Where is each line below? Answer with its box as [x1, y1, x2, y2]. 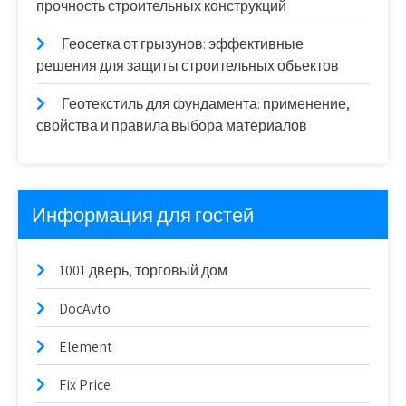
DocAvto [59, 299, 111, 319]
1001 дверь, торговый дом [59, 261, 227, 281]
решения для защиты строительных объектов [36, 56, 339, 76]
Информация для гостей [32, 202, 254, 228]
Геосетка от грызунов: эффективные [62, 34, 304, 54]
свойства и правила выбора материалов [36, 116, 307, 136]
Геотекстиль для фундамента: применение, [62, 94, 350, 114]
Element [59, 337, 112, 357]
